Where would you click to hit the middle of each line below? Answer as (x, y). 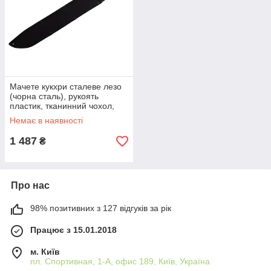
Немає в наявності (46, 120)
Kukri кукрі (30, 116)
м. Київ (45, 252)
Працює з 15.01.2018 (73, 230)
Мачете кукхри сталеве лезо (66, 87)
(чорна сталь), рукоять (54, 96)
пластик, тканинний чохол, (62, 106)
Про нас (30, 185)
